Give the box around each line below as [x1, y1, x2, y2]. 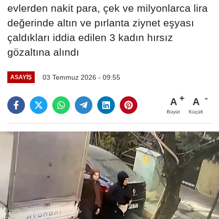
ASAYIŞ [10, 74, 32, 81]
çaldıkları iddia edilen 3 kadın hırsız [7, 31, 173, 43]
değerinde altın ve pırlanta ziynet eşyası [7, 17, 194, 28]
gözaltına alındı [7, 46, 79, 58]
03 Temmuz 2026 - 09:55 [42, 73, 120, 81]
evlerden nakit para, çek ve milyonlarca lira [7, 2, 208, 14]
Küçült [189, 109, 203, 114]
